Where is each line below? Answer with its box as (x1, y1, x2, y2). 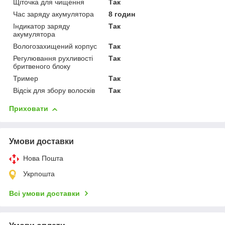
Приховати (9, 104, 48, 113)
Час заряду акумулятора (13, 10, 94, 19)
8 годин (108, 10, 136, 19)
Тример (13, 74, 38, 83)
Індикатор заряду (13, 22, 70, 31)
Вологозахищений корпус (13, 42, 97, 51)
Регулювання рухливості (13, 54, 93, 63)
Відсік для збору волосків (13, 86, 95, 95)
